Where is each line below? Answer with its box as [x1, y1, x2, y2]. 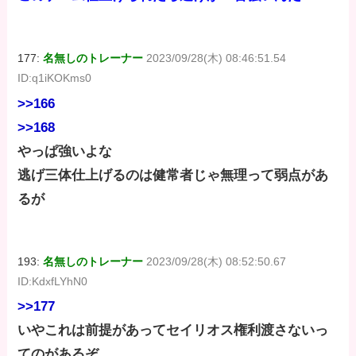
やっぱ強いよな [17, 143, 113, 159]
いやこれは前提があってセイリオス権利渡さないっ [17, 322, 329, 338]
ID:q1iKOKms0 [17, 72, 92, 85]
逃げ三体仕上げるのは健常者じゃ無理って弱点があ [17, 167, 329, 183]
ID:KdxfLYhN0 [17, 274, 88, 288]
